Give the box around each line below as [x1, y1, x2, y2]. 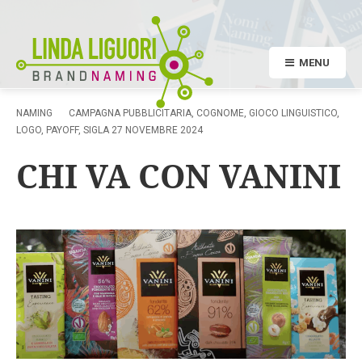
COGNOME [196, 107, 244, 119]
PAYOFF [46, 124, 78, 136]
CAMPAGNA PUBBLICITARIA [69, 107, 192, 119]
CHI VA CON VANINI [16, 154, 341, 198]
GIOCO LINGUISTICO [249, 107, 337, 119]
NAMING [16, 107, 53, 119]
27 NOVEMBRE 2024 [112, 124, 203, 136]
